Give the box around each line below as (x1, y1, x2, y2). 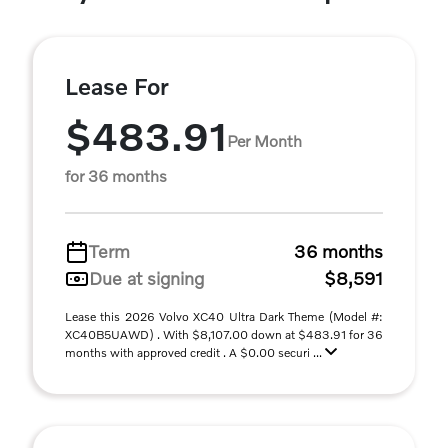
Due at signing (89, 267, 204, 289)
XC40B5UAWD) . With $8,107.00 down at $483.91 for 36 (65, 327, 383, 342)
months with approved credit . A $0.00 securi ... (65, 345, 325, 360)
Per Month (227, 130, 302, 150)
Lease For (65, 72, 169, 100)
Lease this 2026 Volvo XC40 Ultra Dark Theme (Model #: (65, 309, 383, 324)
